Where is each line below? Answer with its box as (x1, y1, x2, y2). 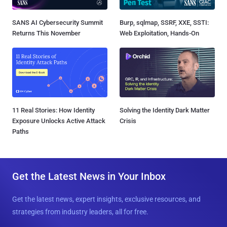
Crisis (120, 117, 136, 125)
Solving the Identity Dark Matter (120, 106, 210, 114)
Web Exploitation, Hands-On (120, 29, 199, 37)
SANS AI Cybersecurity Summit (12, 18, 103, 26)
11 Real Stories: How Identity (12, 106, 95, 114)
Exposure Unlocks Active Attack (12, 117, 105, 125)
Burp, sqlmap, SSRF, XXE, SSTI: (120, 18, 209, 26)
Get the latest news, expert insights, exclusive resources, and (12, 195, 201, 203)
